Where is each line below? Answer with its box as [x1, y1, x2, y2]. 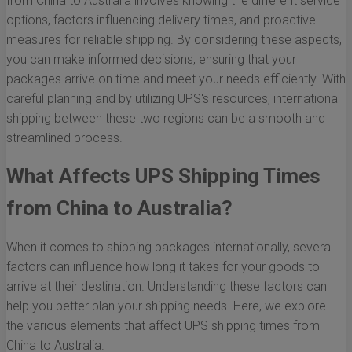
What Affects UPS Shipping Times [6, 164, 321, 189]
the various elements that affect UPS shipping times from [6, 318, 320, 334]
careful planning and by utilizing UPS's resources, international [6, 91, 340, 107]
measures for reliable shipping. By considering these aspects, [6, 32, 342, 48]
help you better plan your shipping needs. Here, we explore [6, 299, 326, 314]
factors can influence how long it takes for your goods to [6, 259, 320, 275]
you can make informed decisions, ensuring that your [6, 52, 296, 68]
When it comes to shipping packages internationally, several [6, 240, 333, 255]
